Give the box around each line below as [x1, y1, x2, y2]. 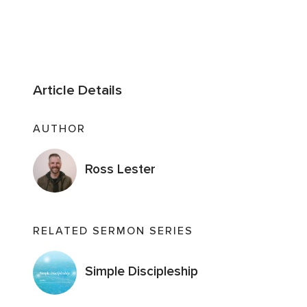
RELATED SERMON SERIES [33, 224, 193, 238]
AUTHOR [33, 122, 86, 136]
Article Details [33, 82, 122, 99]
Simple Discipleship [85, 263, 198, 280]
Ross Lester [85, 161, 156, 178]
